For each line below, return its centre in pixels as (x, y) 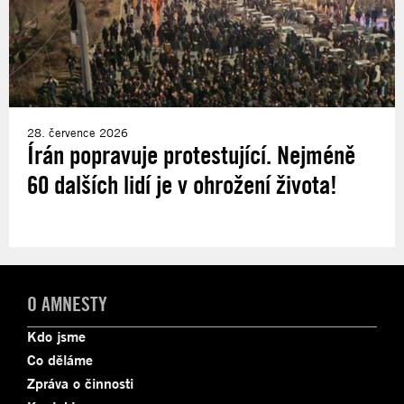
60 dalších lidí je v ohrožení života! (182, 185)
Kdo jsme (56, 337)
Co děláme (60, 360)
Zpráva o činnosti (80, 384)
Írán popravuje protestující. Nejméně (191, 155)
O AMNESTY (67, 304)
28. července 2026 (78, 133)
